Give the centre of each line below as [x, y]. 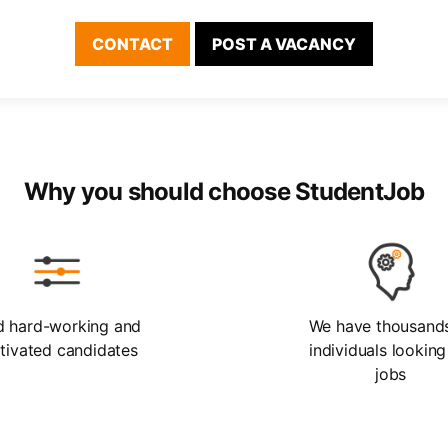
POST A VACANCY [284, 44]
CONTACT [132, 44]
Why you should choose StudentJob [224, 191]
